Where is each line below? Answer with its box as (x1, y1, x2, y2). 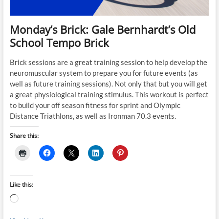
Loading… (18, 194, 49, 203)
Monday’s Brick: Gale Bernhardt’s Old (9, 22, 196, 37)
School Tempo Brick (9, 35, 109, 50)
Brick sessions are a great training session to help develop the (9, 57, 207, 66)
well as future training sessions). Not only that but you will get (9, 79, 207, 88)
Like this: (9, 180, 33, 189)
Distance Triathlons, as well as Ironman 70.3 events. (9, 111, 176, 120)
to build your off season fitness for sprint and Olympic (9, 100, 180, 109)
